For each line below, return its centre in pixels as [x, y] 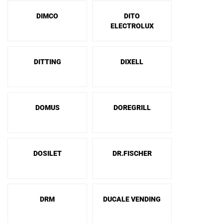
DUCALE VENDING [132, 199]
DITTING [47, 62]
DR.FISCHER [132, 153]
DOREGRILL [132, 108]
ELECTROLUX [132, 26]
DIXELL [132, 62]
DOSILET [47, 153]
